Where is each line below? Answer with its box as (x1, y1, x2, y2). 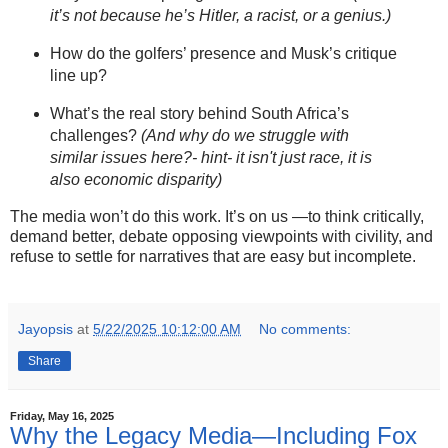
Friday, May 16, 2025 (10, 409, 114, 422)
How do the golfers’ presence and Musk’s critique (49, 45, 397, 63)
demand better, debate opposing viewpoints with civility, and (10, 227, 433, 245)
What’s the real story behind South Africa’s (49, 104, 349, 122)
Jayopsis (18, 320, 73, 337)
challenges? (49, 126, 137, 144)
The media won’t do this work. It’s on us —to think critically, (10, 207, 424, 225)
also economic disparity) (49, 170, 222, 188)
